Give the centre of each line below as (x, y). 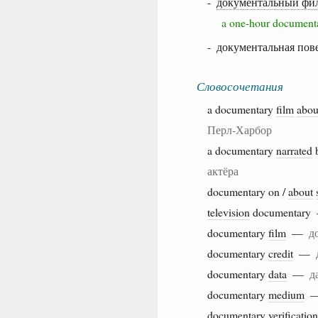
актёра (223, 170)
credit (281, 253)
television (229, 212)
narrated (294, 150)
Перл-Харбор (240, 129)
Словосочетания (240, 86)
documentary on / (248, 191)
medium (286, 294)
